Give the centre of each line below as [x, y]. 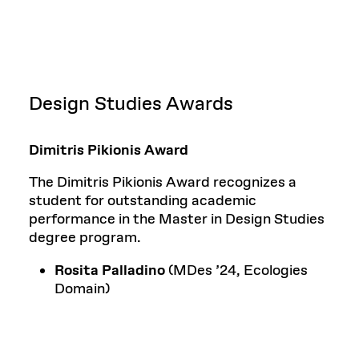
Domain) [82, 289]
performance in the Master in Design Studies [177, 219]
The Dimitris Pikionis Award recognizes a [163, 182]
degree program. [85, 238]
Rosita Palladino [111, 270]
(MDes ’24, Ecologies [238, 270]
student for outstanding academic [143, 201]
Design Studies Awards [131, 104]
